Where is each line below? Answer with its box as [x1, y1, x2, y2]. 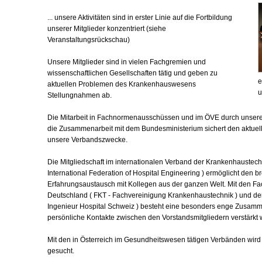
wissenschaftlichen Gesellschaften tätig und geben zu [47, 69, 218, 77]
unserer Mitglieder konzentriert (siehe [47, 25, 166, 33]
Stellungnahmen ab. [47, 91, 112, 99]
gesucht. [47, 247, 74, 255]
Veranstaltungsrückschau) [47, 36, 130, 44]
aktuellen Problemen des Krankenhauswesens [47, 80, 196, 88]
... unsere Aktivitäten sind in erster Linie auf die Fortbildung [47, 13, 232, 22]
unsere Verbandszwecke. [47, 136, 127, 144]
